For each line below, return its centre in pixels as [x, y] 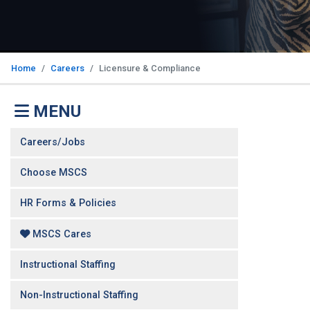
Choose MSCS [54, 173]
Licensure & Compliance [150, 69]
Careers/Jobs [53, 143]
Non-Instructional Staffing [80, 295]
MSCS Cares [61, 234]
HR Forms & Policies [69, 203]
